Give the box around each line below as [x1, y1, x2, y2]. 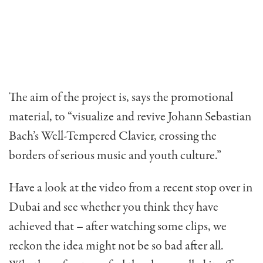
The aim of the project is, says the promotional [9, 88, 233, 106]
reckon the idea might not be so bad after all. [9, 237, 224, 255]
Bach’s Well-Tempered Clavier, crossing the [9, 127, 217, 145]
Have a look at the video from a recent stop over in [9, 178, 252, 197]
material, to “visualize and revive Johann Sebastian [9, 107, 251, 126]
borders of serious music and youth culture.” [9, 146, 221, 164]
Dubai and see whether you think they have [9, 198, 218, 216]
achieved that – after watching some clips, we [9, 217, 227, 235]
